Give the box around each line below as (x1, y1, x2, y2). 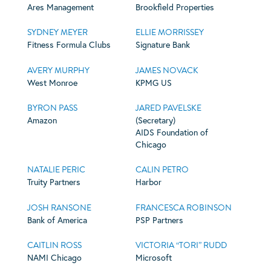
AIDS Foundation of (135, 126, 208, 138)
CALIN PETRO (135, 163, 189, 177)
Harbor (135, 176, 162, 188)
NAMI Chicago (27, 252, 82, 264)
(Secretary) (135, 114, 175, 126)
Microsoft (135, 252, 172, 264)
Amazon (27, 114, 57, 126)
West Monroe (27, 76, 77, 88)
